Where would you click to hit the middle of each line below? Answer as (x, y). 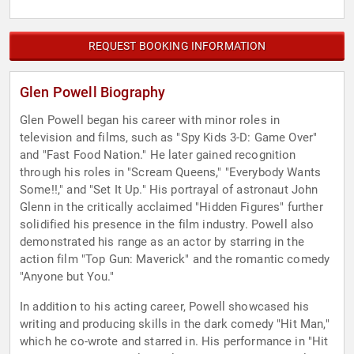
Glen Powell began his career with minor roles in (150, 121)
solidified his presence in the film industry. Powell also (167, 225)
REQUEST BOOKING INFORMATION (177, 46)
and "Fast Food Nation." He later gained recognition (158, 155)
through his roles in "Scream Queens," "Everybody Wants (171, 173)
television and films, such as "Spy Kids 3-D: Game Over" (169, 138)
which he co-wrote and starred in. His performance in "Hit (174, 342)
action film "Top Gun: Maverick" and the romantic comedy (175, 260)
